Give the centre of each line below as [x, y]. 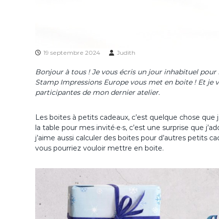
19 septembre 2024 [72, 53]
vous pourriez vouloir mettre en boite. [99, 148]
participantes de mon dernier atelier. [98, 92]
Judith [126, 53]
